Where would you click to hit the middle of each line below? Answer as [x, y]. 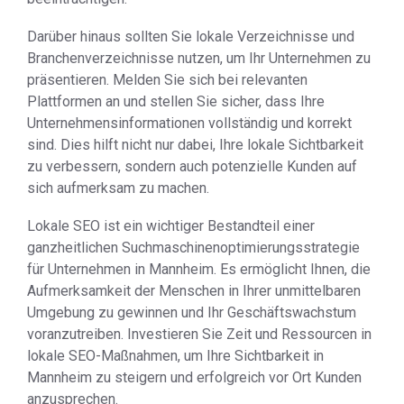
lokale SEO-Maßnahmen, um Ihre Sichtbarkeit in [175, 356]
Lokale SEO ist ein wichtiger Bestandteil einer [171, 226]
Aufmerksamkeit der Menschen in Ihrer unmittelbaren [194, 291]
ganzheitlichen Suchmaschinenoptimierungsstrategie [193, 248]
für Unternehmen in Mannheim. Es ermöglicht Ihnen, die [199, 269]
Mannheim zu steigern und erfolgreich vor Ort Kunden [194, 377]
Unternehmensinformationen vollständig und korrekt [189, 123]
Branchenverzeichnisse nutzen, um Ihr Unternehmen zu [199, 58]
